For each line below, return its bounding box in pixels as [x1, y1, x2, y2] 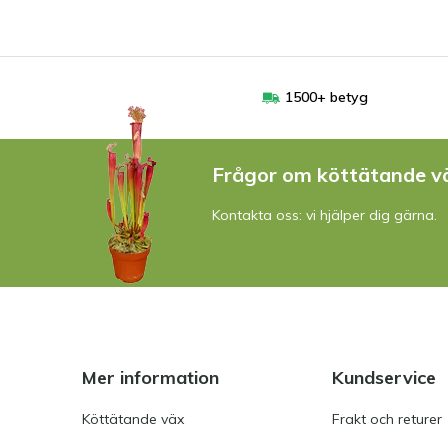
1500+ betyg [285, 87, 368, 106]
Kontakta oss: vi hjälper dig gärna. [212, 205, 437, 224]
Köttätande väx [82, 409, 184, 428]
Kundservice [332, 365, 437, 389]
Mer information [82, 365, 219, 389]
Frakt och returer [332, 409, 443, 428]
